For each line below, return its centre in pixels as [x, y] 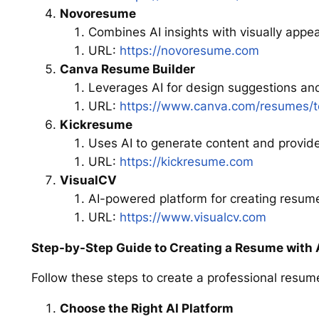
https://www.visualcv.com [193, 217]
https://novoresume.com [189, 50]
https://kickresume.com [186, 161]
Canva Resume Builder [127, 69]
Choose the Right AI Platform [146, 309]
